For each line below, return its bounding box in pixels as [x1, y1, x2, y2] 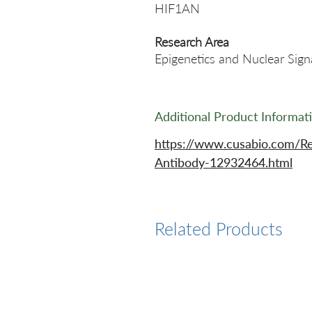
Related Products [155, 218, 283, 239]
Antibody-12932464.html [155, 155, 292, 170]
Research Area [155, 34, 229, 49]
